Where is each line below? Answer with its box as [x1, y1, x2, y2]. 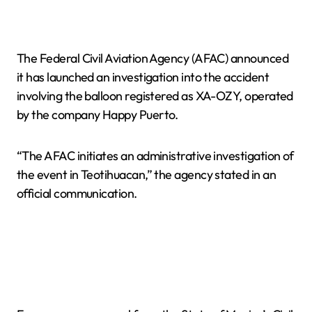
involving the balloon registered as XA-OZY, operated [17, 87, 293, 104]
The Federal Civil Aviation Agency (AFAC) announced [17, 49, 288, 66]
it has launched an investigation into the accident [17, 68, 269, 85]
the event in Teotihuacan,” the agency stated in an [17, 166, 276, 182]
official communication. [17, 185, 137, 201]
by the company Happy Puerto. [17, 106, 178, 123]
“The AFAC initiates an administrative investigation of [17, 147, 294, 164]
